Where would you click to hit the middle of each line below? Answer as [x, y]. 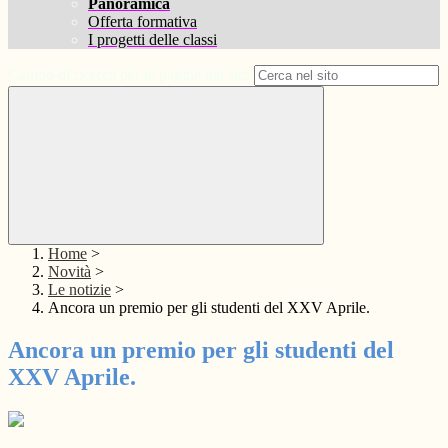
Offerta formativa [142, 22]
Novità [69, 272]
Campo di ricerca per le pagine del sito [129, 75]
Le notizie [79, 290]
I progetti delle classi [152, 40]
